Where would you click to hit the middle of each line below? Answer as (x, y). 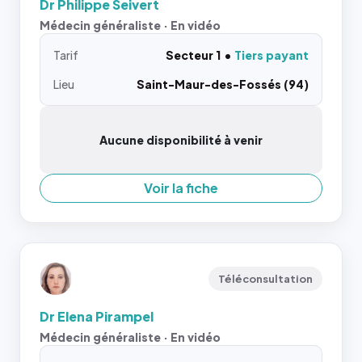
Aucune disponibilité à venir (181, 139)
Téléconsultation (265, 278)
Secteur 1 (193, 55)
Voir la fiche (181, 187)
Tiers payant (271, 55)
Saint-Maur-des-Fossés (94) (223, 84)
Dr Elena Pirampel (97, 316)
